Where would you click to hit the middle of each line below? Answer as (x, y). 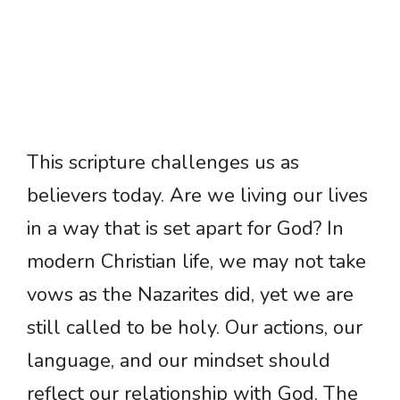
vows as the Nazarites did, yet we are (190, 295)
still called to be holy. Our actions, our (195, 328)
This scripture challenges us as (163, 163)
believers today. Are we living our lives (197, 196)
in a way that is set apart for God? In (185, 229)
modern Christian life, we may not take (196, 262)
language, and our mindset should (179, 361)
